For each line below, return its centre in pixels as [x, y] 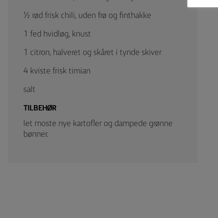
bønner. [36, 134]
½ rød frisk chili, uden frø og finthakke [87, 16]
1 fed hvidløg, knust [57, 34]
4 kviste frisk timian [57, 71]
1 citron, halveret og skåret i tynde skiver [92, 53]
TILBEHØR [40, 109]
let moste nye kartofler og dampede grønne [98, 124]
